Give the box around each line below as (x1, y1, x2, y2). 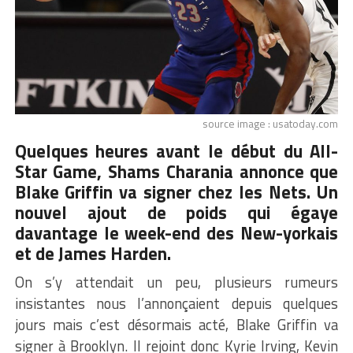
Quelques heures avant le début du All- (14, 137, 339, 165)
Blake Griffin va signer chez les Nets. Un (14, 178, 339, 206)
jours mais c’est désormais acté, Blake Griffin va (14, 313, 339, 336)
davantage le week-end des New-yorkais (14, 219, 339, 247)
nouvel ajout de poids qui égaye (14, 199, 339, 226)
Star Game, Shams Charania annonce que (14, 158, 339, 185)
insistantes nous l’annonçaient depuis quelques (14, 292, 339, 314)
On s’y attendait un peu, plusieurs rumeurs (14, 270, 339, 293)
